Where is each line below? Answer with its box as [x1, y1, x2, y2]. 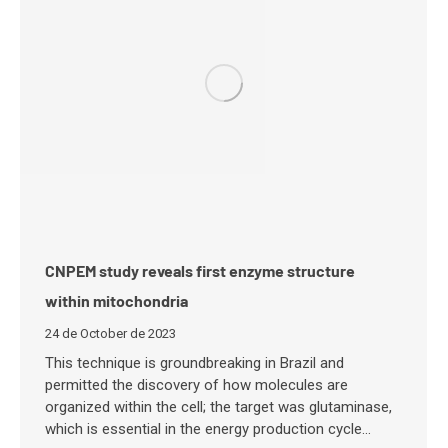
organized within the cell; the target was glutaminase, [45, 397, 392, 416]
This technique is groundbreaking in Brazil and [45, 353, 344, 372]
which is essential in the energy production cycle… [45, 419, 371, 438]
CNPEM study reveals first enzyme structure [45, 260, 355, 280]
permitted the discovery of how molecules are [45, 375, 348, 394]
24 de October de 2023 [45, 325, 176, 341]
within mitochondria [45, 290, 188, 310]
